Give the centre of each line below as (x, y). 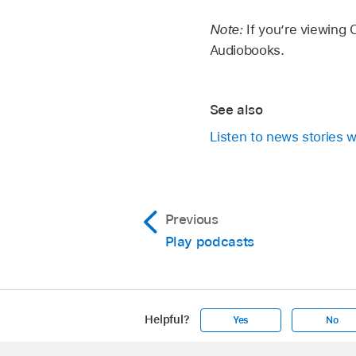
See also (236, 109)
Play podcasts (209, 242)
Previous (192, 220)
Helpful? (167, 320)
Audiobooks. (247, 50)
